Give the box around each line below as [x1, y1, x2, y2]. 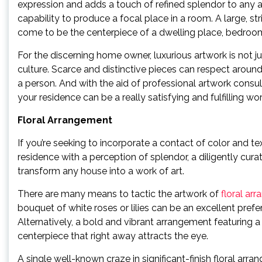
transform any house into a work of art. [18, 166, 184, 177]
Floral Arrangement [18, 115, 112, 126]
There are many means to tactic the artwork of [18, 188, 221, 199]
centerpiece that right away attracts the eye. [18, 230, 208, 242]
